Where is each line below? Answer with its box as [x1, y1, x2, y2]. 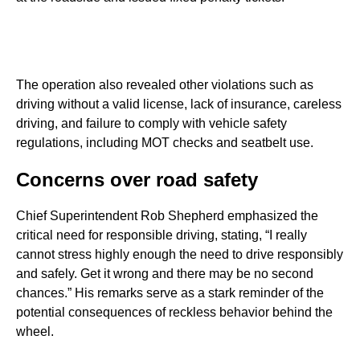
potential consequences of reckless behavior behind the [16, 305, 333, 319]
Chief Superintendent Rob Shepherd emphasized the [16, 208, 318, 223]
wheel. [16, 324, 54, 338]
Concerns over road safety [16, 168, 258, 190]
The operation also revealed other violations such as [16, 77, 313, 92]
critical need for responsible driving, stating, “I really [16, 227, 307, 242]
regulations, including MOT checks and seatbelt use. [16, 135, 313, 149]
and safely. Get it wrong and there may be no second [16, 266, 313, 280]
